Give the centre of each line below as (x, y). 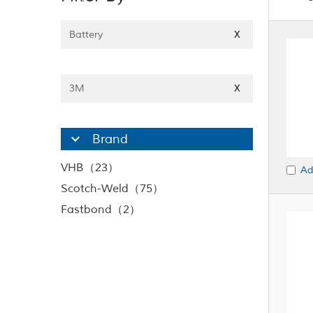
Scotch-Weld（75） (112, 189)
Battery (86, 35)
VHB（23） (90, 168)
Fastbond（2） (101, 210)
